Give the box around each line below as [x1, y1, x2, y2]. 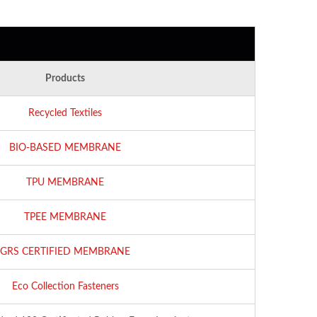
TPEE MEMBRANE [24, 212, 106, 222]
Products [45, 73, 85, 83]
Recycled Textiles [28, 108, 102, 118]
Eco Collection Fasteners [11, 281, 119, 292]
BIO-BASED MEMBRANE [9, 142, 121, 153]
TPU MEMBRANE [26, 177, 104, 188]
